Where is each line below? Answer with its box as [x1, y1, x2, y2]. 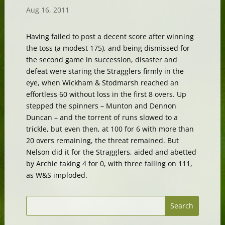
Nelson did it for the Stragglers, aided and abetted [26, 147, 196, 157]
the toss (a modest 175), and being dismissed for [26, 43, 190, 53]
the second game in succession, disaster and [26, 54, 177, 64]
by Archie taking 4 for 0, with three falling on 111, [26, 158, 192, 168]
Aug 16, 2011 [26, 5, 69, 15]
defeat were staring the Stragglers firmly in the [26, 66, 184, 76]
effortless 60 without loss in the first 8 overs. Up [26, 89, 186, 99]
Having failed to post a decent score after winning [26, 31, 194, 41]
